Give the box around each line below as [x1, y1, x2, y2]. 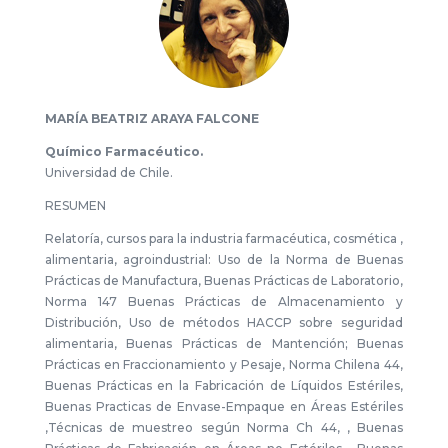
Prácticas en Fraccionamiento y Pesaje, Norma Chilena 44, [44, 357, 404, 372]
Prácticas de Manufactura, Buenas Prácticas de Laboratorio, [44, 273, 404, 288]
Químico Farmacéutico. [44, 144, 203, 159]
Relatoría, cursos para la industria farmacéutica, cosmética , [44, 231, 404, 246]
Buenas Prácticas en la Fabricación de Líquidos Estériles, [44, 378, 404, 393]
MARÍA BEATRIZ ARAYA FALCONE [44, 111, 259, 126]
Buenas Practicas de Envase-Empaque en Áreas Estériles [44, 399, 404, 414]
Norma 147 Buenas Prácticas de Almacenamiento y [44, 294, 404, 309]
